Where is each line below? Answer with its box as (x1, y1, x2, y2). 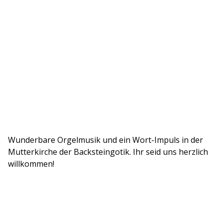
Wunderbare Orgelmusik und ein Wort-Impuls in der (8, 134, 203, 145)
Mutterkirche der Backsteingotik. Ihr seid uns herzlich (8, 146, 208, 157)
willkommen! (8, 158, 54, 169)
